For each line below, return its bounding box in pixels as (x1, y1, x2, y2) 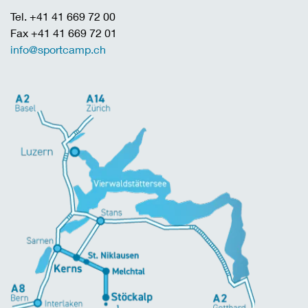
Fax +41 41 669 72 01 (10, 25, 117, 39)
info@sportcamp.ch (10, 42, 106, 56)
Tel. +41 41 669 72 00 (10, 9, 115, 23)
